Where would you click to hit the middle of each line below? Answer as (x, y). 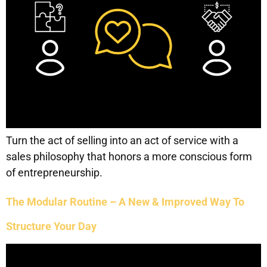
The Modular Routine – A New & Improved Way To (125, 202)
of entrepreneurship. (54, 173)
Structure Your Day (51, 226)
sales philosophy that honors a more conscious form (129, 156)
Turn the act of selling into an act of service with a (122, 140)
